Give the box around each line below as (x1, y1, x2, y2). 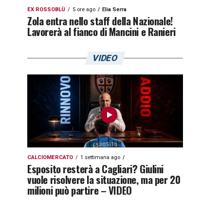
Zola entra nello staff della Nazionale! (27, 13, 173, 28)
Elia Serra (102, 6, 127, 13)
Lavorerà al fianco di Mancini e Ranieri (27, 24, 176, 39)
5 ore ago (73, 6, 95, 13)
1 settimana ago (80, 154, 120, 161)
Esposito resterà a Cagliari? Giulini (27, 161, 164, 176)
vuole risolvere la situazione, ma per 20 (27, 172, 181, 187)
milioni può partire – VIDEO (27, 182, 132, 198)
